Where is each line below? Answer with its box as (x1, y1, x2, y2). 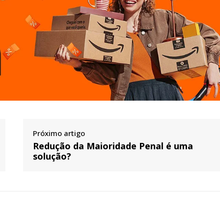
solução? (33, 150, 72, 162)
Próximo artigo (33, 128, 85, 138)
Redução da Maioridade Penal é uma (33, 139, 193, 152)
